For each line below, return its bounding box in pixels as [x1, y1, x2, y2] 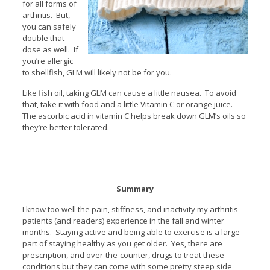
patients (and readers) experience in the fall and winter [22, 215, 224, 226]
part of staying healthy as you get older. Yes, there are [22, 237, 222, 249]
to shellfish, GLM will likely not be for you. [22, 66, 172, 78]
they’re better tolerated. [22, 121, 109, 133]
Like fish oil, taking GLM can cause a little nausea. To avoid [22, 87, 236, 98]
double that [22, 32, 64, 43]
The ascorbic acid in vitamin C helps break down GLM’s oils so [22, 110, 246, 121]
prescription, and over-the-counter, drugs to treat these [22, 249, 224, 260]
